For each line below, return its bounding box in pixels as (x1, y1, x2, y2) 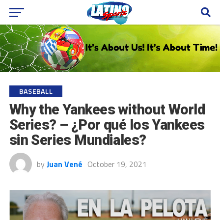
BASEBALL (19, 85, 53, 97)
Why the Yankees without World (9, 101, 205, 118)
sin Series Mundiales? (9, 131, 146, 148)
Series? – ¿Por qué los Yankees (9, 116, 205, 133)
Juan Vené (46, 158, 82, 170)
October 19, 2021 (87, 158, 147, 170)
